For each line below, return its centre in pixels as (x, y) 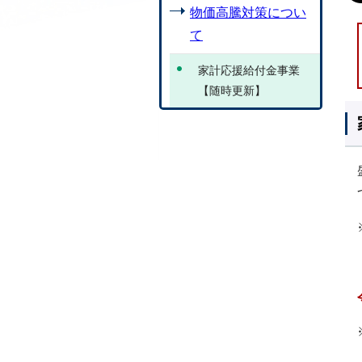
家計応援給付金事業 (249, 70)
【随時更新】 (232, 90)
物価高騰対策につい (248, 13)
